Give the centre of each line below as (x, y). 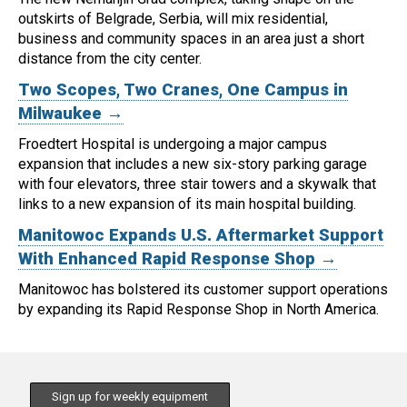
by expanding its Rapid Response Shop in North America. (199, 310)
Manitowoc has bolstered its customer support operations (203, 290)
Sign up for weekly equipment (130, 397)
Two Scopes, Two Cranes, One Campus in (183, 90)
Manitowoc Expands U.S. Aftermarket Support (201, 236)
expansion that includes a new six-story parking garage (193, 164)
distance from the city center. (110, 59)
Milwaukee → (71, 114)
